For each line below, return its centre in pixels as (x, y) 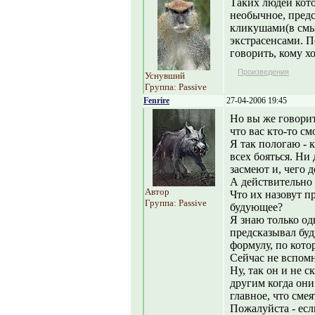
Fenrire (156, 101)
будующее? (256, 207)
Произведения (263, 72)
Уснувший (165, 76)
